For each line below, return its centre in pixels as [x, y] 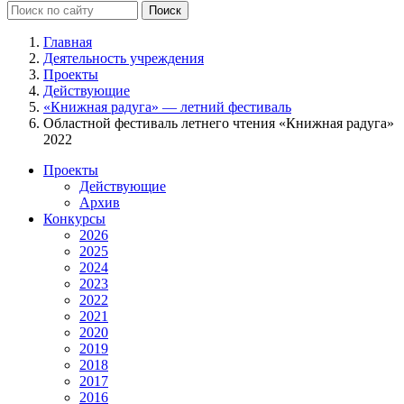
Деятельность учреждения [124, 58]
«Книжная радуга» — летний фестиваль [167, 106]
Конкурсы [74, 218]
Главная [68, 41]
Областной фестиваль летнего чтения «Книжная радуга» [219, 123]
